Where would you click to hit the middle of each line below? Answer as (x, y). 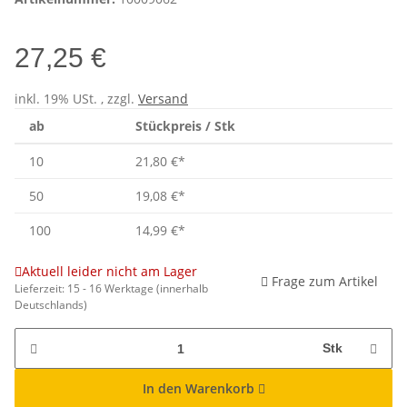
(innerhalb (182, 289)
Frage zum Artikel (325, 282)
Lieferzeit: (41, 289)
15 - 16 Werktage (112, 289)
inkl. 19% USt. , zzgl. (76, 99)
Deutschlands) (51, 305)
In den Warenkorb (200, 389)
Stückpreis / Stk (185, 126)
